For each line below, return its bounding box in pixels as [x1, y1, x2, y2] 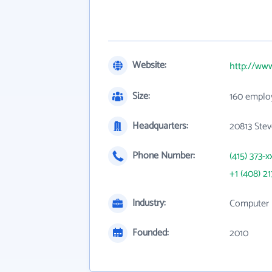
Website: [132, 57, 166, 73]
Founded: [132, 225, 169, 241]
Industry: [132, 195, 166, 211]
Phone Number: [132, 148, 195, 164]
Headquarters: [132, 118, 188, 134]
